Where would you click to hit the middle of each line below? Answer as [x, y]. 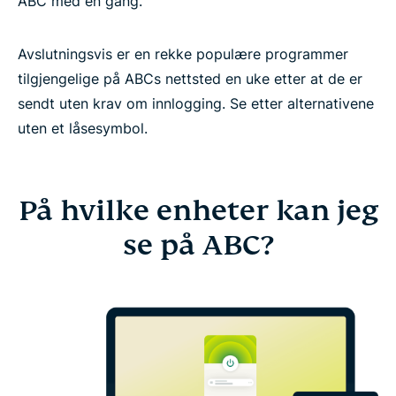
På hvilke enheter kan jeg [198, 210]
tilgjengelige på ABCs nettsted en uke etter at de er [190, 79]
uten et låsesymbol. [83, 128]
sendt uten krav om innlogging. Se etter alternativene [196, 103]
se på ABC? [198, 245]
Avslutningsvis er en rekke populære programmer [183, 54]
